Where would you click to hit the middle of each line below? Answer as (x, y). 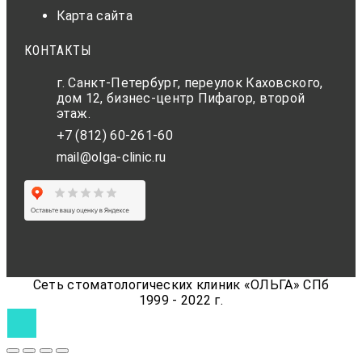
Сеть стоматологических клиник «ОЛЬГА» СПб (181, 285)
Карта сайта (94, 15)
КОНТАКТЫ (57, 51)
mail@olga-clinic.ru (111, 158)
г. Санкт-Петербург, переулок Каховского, (189, 83)
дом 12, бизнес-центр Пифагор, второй (181, 99)
